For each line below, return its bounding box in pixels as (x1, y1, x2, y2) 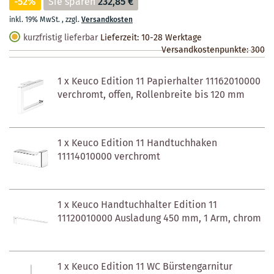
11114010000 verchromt (57, 149, 160, 165)
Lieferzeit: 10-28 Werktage (100, 31, 202, 45)
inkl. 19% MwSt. (9, 13, 62, 26)
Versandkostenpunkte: (161, 43, 251, 57)
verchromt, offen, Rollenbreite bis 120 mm (57, 87, 245, 103)
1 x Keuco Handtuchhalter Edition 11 (57, 197, 217, 213)
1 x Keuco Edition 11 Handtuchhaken (57, 135, 217, 151)
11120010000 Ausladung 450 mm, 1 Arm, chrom (57, 210, 261, 226)
